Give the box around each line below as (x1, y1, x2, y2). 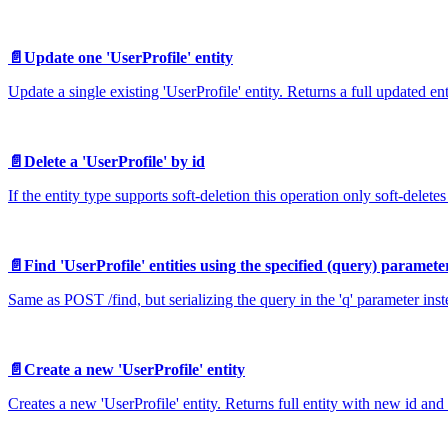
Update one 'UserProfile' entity (24, 48, 233, 66)
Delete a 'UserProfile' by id (24, 152, 205, 170)
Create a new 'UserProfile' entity (24, 360, 245, 378)
